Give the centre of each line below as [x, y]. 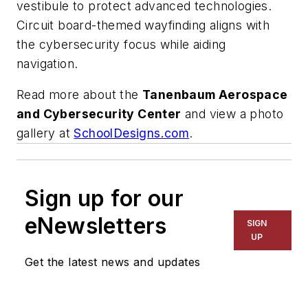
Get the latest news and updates [113, 262]
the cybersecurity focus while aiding [121, 44]
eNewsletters [96, 226]
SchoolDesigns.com [132, 133]
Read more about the [79, 95]
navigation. [49, 63]
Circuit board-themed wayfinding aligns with [143, 25]
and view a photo [232, 114]
